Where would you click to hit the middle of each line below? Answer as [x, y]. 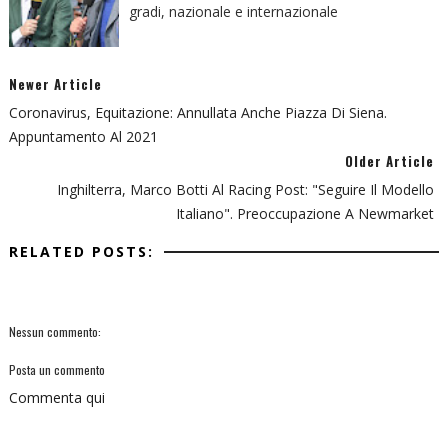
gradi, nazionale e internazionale [233, 12]
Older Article [390, 161]
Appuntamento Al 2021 [83, 137]
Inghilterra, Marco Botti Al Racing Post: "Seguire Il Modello [246, 190]
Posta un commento [56, 370]
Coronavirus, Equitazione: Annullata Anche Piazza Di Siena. [197, 113]
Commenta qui [56, 398]
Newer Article [55, 84]
